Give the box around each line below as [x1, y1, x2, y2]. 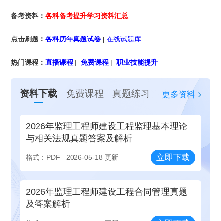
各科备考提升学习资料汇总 [45, 12, 129, 20]
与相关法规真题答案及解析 [26, 133, 133, 144]
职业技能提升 [114, 58, 158, 66]
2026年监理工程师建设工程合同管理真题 [26, 186, 188, 197]
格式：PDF [26, 153, 61, 162]
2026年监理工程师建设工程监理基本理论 [26, 121, 188, 132]
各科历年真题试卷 [45, 35, 101, 43]
